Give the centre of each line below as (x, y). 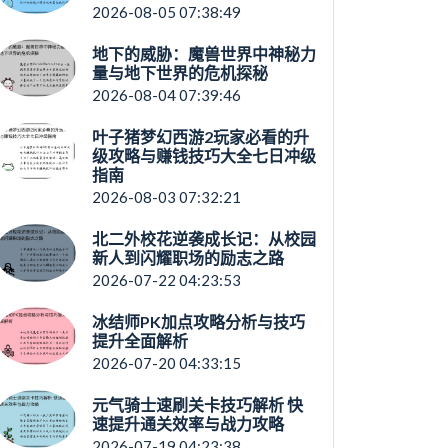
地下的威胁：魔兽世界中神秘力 (203, 53)
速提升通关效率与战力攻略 (187, 423)
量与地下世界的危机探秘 (179, 72)
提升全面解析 (139, 340)
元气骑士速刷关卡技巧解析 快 (197, 404)
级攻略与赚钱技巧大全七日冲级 (203, 155)
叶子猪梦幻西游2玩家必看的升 (200, 136)
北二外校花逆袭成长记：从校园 (203, 238)
